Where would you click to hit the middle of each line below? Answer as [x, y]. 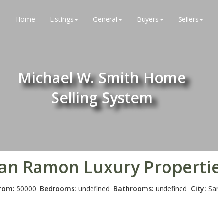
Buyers [148, 19]
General [105, 19]
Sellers [188, 19]
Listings [62, 19]
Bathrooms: [133, 189]
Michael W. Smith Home [102, 78]
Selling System [102, 98]
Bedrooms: [58, 189]
